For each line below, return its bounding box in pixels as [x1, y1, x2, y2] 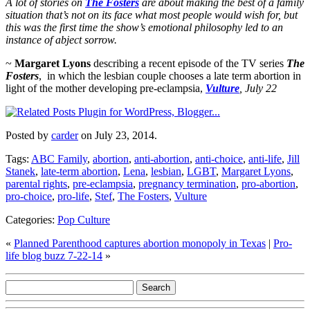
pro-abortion [241, 177, 295, 190]
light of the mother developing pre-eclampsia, [6, 82, 206, 94]
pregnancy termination [138, 177, 236, 190]
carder [51, 129, 78, 141]
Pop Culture [57, 213, 110, 226]
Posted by [6, 129, 51, 141]
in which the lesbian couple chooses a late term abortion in [44, 69, 301, 82]
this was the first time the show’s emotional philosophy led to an [6, 21, 283, 33]
